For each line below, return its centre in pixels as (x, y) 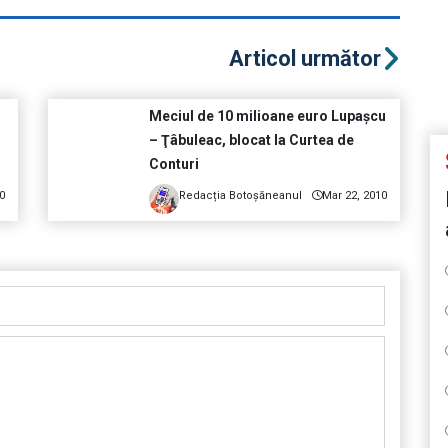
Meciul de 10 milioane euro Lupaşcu (267, 116)
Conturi (173, 164)
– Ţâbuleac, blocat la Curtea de (251, 140)
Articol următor (304, 59)
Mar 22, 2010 (354, 196)
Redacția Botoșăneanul (240, 196)
